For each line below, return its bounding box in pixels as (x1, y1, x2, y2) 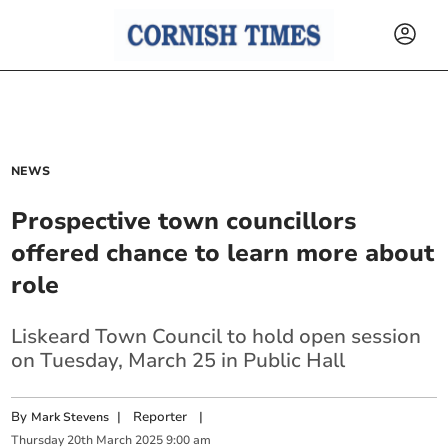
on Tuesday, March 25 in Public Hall (11, 347, 346, 374)
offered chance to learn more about (11, 237, 435, 269)
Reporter (133, 408, 188, 426)
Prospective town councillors (11, 205, 357, 237)
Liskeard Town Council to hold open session (11, 323, 422, 350)
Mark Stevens (31, 409, 110, 425)
